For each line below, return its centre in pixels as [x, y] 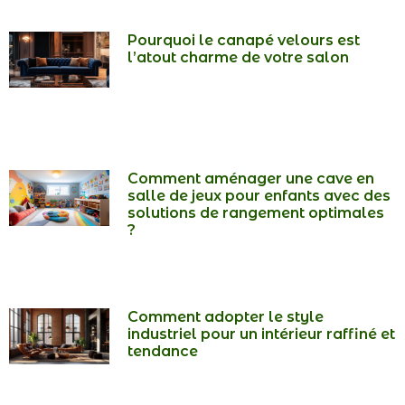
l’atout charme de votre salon [239, 58]
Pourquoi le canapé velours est [244, 41]
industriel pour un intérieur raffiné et [262, 334]
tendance [163, 351]
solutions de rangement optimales [256, 213]
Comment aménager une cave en [251, 179]
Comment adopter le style [226, 316]
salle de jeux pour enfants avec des [259, 196]
